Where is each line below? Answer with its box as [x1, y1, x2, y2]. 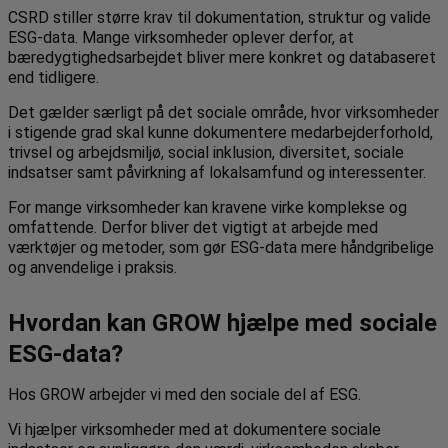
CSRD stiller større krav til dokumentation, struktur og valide [8, 7, 431, 27]
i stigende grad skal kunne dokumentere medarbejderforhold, [8, 122, 433, 142]
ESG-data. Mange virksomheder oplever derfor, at [8, 27, 354, 47]
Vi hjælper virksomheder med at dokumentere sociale [8, 419, 381, 439]
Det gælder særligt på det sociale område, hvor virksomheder [8, 102, 439, 122]
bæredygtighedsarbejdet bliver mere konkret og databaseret [8, 47, 436, 67]
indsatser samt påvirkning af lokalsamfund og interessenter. [8, 162, 426, 182]
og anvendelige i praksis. [8, 257, 177, 277]
